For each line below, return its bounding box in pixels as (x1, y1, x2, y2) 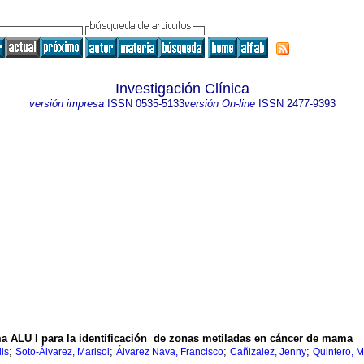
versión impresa (28, 97, 104, 110)
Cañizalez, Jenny (230, 346, 306, 358)
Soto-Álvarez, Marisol (15, 346, 110, 358)
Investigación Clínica (115, 80, 249, 97)
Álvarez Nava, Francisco (116, 346, 223, 358)
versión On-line (184, 97, 255, 110)
